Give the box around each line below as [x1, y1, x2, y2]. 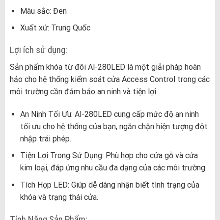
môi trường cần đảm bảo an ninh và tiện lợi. [9, 86, 158, 96]
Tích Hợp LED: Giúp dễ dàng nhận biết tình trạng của [20, 180, 199, 190]
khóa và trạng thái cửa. [20, 192, 98, 202]
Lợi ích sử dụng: [9, 44, 67, 56]
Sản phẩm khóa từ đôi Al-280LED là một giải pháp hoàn [9, 62, 201, 72]
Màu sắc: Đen [20, 6, 67, 16]
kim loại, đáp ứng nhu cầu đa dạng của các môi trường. [20, 163, 207, 173]
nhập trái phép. [20, 134, 71, 143]
